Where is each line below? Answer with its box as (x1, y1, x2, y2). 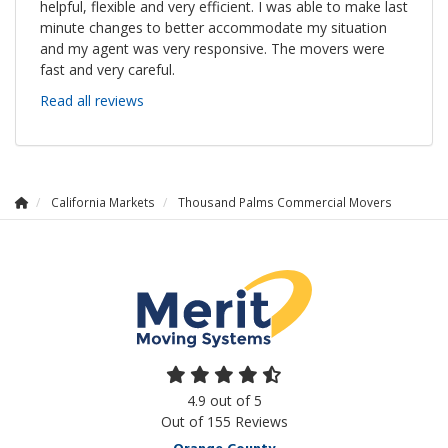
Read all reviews (40, 90, 144, 110)
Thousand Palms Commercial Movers (178, 193, 392, 210)
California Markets (51, 193, 155, 210)
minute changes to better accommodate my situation (40, 17, 387, 37)
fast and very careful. (40, 59, 175, 79)
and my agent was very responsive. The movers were (40, 38, 385, 58)
